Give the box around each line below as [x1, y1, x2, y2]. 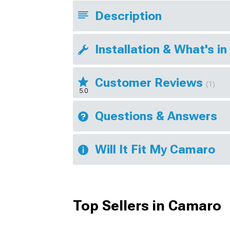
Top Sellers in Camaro [73, 197, 221, 214]
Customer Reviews [95, 75, 206, 90]
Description [95, 8, 162, 23]
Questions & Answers [95, 108, 217, 123]
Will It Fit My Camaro [95, 142, 215, 157]
